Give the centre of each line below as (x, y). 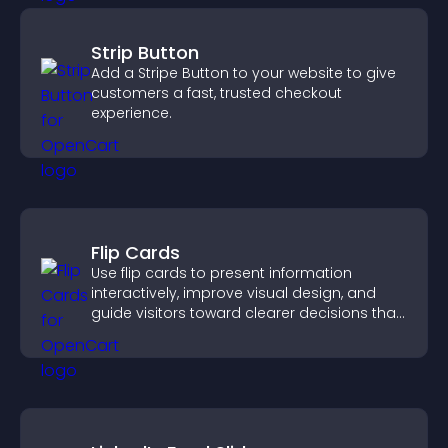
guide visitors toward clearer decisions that (246, 313)
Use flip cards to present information (221, 273)
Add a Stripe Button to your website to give (243, 73)
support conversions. (167, 333)
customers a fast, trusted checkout (216, 93)
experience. (131, 113)
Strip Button (145, 52)
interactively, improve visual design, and (233, 293)
